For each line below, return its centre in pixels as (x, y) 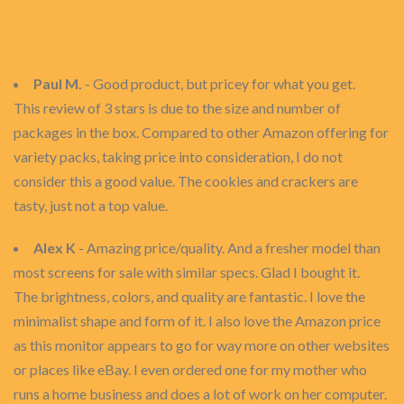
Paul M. (58, 83)
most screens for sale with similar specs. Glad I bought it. (187, 272)
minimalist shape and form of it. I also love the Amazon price (197, 321)
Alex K (55, 248)
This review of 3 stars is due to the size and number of (177, 108)
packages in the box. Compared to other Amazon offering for (201, 132)
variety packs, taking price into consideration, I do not (178, 156)
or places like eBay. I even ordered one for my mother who (190, 369)
